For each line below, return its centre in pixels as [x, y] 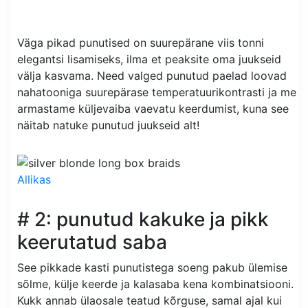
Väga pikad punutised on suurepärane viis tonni [141, 42]
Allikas [34, 180]
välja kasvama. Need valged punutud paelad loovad [152, 75]
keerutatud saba [92, 242]
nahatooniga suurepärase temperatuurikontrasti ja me [157, 92]
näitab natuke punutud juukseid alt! [108, 125]
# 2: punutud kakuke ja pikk [143, 220]
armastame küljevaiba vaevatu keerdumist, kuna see [153, 108]
